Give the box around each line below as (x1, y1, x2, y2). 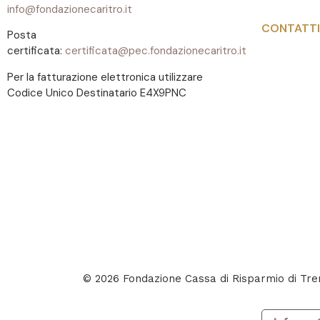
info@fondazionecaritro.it (7, 1, 132, 16)
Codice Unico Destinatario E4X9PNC (7, 85, 186, 100)
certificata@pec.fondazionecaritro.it (65, 44, 246, 59)
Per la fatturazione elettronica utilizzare (7, 69, 203, 84)
